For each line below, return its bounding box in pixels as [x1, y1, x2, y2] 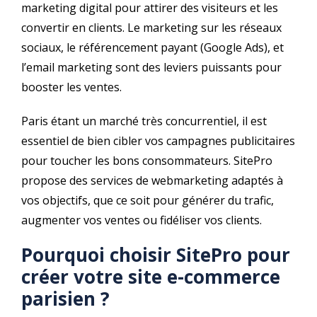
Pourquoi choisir [21, 242, 176, 268]
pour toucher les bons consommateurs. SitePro [21, 153, 272, 169]
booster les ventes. [21, 79, 122, 96]
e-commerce [167, 264, 280, 290]
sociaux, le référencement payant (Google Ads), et [21, 40, 284, 56]
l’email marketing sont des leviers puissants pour [21, 59, 282, 76]
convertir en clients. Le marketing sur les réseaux [21, 20, 282, 36]
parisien [21, 286, 96, 312]
